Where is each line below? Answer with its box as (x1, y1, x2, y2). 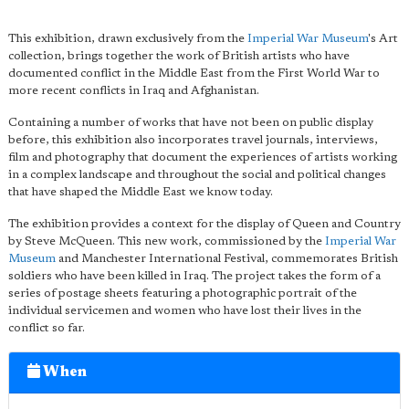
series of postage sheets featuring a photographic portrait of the (8, 288, 357, 300)
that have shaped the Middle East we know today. (8, 186, 273, 199)
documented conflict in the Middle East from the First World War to (8, 68, 380, 80)
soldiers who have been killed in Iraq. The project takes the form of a (8, 270, 381, 283)
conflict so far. (8, 322, 85, 335)
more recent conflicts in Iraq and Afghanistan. (8, 85, 259, 98)
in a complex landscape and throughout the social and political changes (8, 169, 386, 182)
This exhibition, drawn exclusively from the (8, 33, 247, 46)
